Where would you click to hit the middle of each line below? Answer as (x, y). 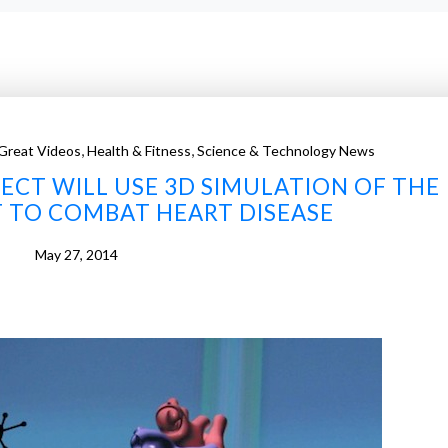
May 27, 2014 (76, 254)
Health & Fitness (139, 150)
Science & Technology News (286, 150)
